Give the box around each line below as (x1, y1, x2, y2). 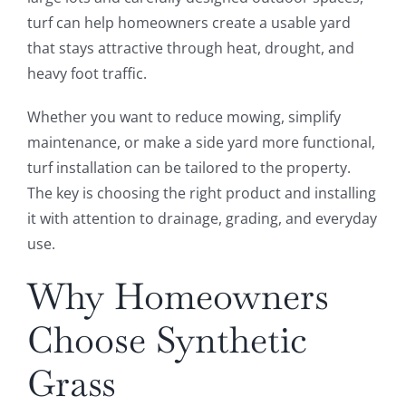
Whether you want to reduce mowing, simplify (26, 107, 341, 128)
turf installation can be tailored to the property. (26, 158, 351, 179)
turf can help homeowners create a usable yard (26, 13, 351, 34)
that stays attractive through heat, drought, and (26, 38, 354, 59)
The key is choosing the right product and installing (26, 183, 376, 204)
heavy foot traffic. (26, 63, 147, 84)
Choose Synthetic (26, 316, 307, 364)
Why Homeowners (26, 273, 329, 321)
